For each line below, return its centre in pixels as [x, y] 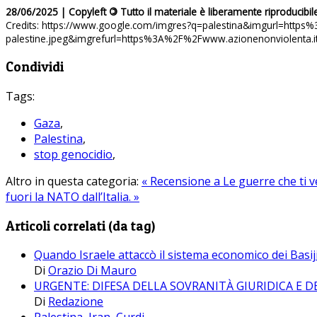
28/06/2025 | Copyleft [57, 12]
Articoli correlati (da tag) [80, 226]
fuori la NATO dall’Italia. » [73, 196]
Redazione [76, 302]
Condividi [35, 67]
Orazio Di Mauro [92, 271]
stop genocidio [73, 154]
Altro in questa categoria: [72, 181]
